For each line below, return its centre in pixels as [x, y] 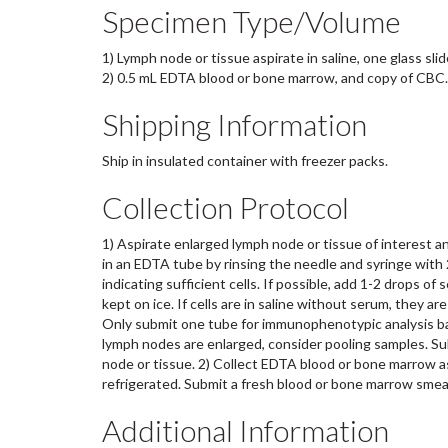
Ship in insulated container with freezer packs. [245, 160]
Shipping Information [234, 124]
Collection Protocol [225, 207]
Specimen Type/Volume [251, 21]
